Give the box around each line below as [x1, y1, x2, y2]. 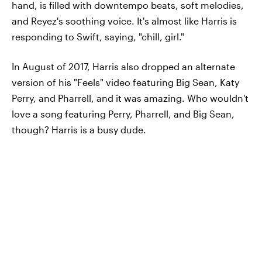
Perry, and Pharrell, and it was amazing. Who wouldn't [12, 92, 249, 104]
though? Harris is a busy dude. [12, 123, 146, 135]
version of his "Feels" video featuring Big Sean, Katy [12, 76, 239, 88]
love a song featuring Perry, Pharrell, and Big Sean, [12, 108, 235, 119]
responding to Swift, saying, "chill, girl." [12, 30, 184, 42]
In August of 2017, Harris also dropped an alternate [12, 60, 235, 72]
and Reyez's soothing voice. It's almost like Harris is [12, 15, 237, 26]
